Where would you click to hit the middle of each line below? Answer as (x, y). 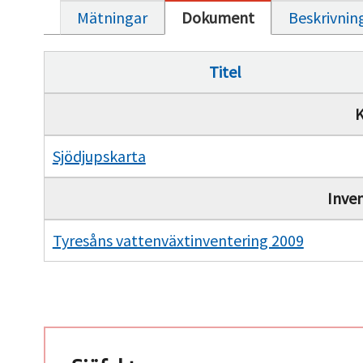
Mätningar (112, 17)
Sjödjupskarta (99, 156)
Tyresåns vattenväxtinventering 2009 (178, 240)
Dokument (218, 17)
